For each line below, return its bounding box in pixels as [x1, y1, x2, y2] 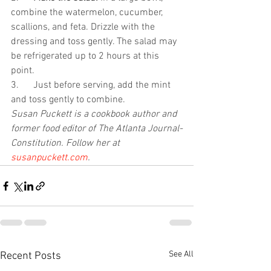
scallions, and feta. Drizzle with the [11, 21, 157, 34]
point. [11, 65, 34, 77]
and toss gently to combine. [11, 94, 128, 106]
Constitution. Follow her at [11, 137, 122, 150]
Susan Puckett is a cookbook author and [11, 108, 179, 121]
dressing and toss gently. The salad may [11, 36, 179, 48]
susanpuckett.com [11, 152, 88, 165]
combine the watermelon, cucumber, [11, 7, 165, 19]
